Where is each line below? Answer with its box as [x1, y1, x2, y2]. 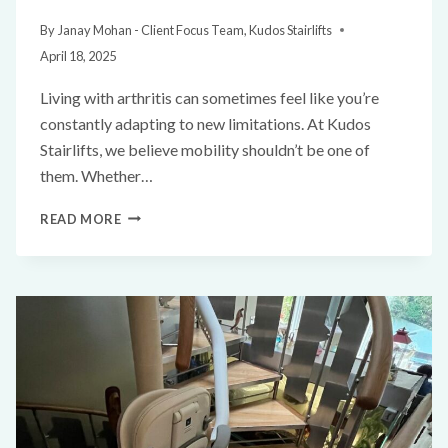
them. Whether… [40, 165, 153, 185]
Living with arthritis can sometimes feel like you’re [40, 87, 379, 107]
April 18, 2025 [40, 47, 116, 64]
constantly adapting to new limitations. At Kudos [40, 113, 371, 133]
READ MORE [40, 210, 122, 227]
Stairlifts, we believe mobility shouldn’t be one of [40, 139, 370, 159]
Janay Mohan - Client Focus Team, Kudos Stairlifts [58, 21, 333, 38]
